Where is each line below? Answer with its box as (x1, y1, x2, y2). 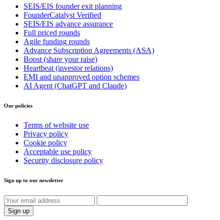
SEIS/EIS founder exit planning (24, 2, 122, 11)
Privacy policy (24, 130, 68, 138)
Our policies (4, 103, 32, 109)
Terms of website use (24, 121, 89, 130)
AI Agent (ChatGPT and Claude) (24, 82, 127, 90)
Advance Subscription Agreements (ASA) (24, 46, 154, 55)
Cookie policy (24, 138, 67, 147)
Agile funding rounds (24, 37, 90, 46)
